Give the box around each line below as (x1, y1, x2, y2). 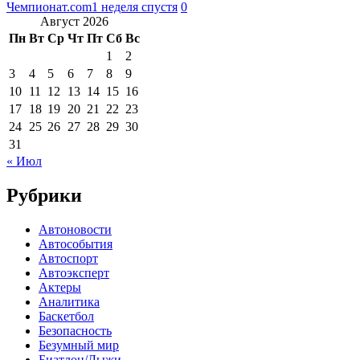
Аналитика (39, 294, 100, 309)
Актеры (39, 280, 81, 294)
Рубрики (6, 184, 82, 206)
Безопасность (39, 323, 112, 337)
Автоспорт (39, 251, 98, 265)
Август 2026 (40, 14, 108, 28)
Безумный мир (39, 337, 119, 352)
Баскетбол (39, 309, 94, 323)
